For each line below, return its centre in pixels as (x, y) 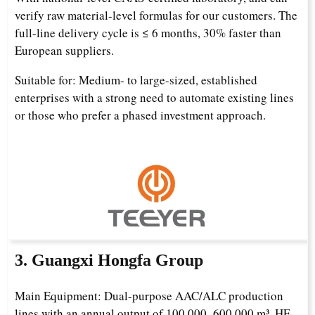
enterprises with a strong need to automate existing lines (154, 98)
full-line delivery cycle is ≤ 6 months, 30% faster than (148, 33)
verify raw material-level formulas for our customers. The (156, 15)
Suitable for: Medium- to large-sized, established (136, 80)
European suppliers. (64, 51)
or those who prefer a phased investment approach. (140, 115)
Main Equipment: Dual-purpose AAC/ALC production (149, 296)
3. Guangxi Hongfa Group (109, 261)
